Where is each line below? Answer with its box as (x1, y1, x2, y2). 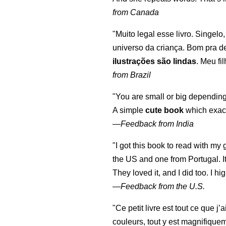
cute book (145, 106, 184, 115)
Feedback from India (121, 120, 194, 129)
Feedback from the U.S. (121, 182, 205, 191)
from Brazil (112, 71, 151, 80)
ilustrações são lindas (112, 57, 197, 66)
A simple (112, 106, 146, 115)
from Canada (112, 8, 159, 17)
